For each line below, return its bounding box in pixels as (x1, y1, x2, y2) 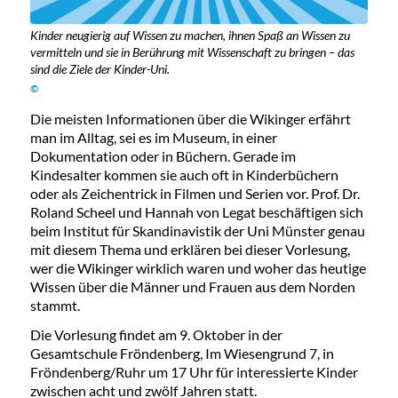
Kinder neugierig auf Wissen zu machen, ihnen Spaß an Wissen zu (29, 28, 350, 44)
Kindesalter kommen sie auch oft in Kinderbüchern (29, 166, 338, 184)
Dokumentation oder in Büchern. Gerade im (29, 147, 296, 165)
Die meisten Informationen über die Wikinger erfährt (29, 110, 351, 128)
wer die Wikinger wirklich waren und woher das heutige (29, 259, 366, 277)
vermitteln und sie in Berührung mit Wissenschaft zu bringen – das (29, 44, 354, 60)
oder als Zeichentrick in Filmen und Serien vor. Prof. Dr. (29, 185, 360, 203)
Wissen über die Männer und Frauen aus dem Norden (29, 278, 355, 296)
